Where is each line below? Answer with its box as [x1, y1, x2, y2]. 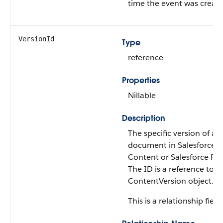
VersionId [18, 35, 54, 43]
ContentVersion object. [128, 176, 214, 186]
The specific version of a [128, 128, 216, 138]
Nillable [128, 90, 156, 101]
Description [122, 113, 165, 123]
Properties [122, 75, 160, 86]
